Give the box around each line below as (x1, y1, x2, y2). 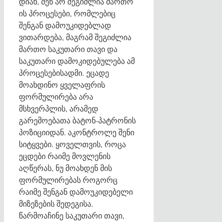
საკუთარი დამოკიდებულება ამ (19, 55, 135, 66)
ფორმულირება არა (19, 91, 93, 102)
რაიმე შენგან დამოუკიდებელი (19, 186, 133, 197)
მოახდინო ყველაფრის (19, 79, 105, 90)
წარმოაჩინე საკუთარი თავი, (19, 210, 124, 221)
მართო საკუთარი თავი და (19, 44, 117, 54)
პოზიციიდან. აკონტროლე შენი (19, 127, 134, 137)
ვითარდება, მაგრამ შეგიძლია (19, 32, 131, 42)
